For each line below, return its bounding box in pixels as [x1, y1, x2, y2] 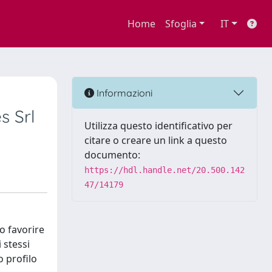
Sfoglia [165, 17, 197, 30]
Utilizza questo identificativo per [84, 119, 233, 132]
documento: [84, 148, 140, 161]
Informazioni [94, 86, 152, 99]
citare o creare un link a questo [84, 134, 227, 147]
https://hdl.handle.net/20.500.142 [84, 165, 245, 175]
